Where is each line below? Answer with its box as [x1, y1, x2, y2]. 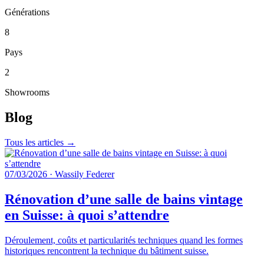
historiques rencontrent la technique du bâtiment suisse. [5, 245, 209, 256]
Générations [5, 7, 49, 17]
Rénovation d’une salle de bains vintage [5, 191, 243, 207]
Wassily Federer [55, 169, 114, 179]
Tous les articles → [5, 137, 75, 147]
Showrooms [5, 87, 49, 97]
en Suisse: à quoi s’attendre [5, 207, 169, 223]
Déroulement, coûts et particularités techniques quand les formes [5, 235, 243, 245]
